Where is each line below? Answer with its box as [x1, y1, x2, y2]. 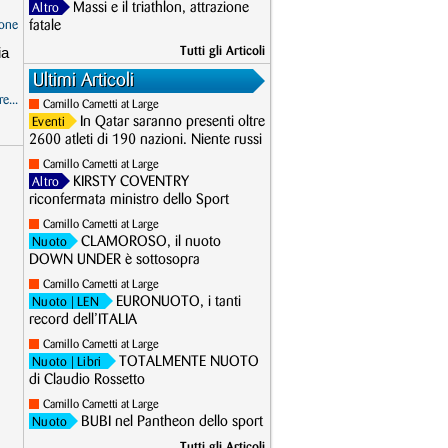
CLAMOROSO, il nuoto [81, 235, 222, 249]
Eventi [32, 116, 66, 128]
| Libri [67, 356, 105, 368]
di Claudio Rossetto [29, 373, 145, 387]
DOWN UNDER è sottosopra [29, 253, 200, 267]
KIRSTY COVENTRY [73, 175, 190, 189]
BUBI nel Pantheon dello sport [81, 415, 264, 429]
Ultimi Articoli [33, 72, 134, 89]
